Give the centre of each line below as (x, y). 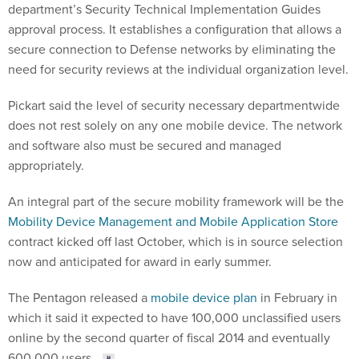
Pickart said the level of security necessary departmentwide (174, 105)
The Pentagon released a (79, 298)
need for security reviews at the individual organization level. (178, 69)
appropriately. (46, 165)
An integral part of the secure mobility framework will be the (176, 202)
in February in (297, 298)
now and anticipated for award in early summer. (140, 262)
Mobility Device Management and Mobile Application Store (173, 222)
